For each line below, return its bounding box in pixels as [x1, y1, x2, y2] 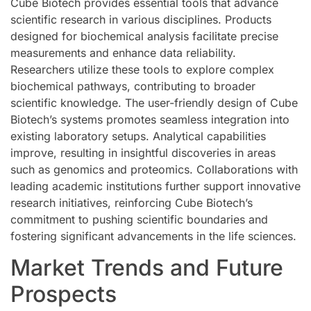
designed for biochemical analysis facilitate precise [10, 29, 278, 44]
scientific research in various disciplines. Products [10, 12, 271, 27]
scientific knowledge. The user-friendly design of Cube [10, 96, 298, 110]
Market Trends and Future [10, 253, 283, 281]
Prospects [10, 280, 117, 308]
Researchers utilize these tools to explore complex [10, 62, 274, 77]
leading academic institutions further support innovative [10, 179, 301, 194]
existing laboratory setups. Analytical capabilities [10, 129, 266, 144]
